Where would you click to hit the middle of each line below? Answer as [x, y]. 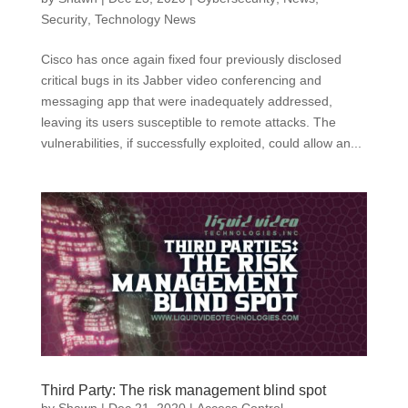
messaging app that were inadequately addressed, [186, 101]
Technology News [145, 19]
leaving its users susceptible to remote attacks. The [188, 122]
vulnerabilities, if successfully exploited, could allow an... [201, 143]
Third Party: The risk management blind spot [183, 390]
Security [64, 19]
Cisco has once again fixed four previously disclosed [191, 59]
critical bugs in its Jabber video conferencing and [181, 80]
